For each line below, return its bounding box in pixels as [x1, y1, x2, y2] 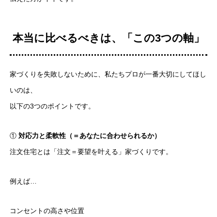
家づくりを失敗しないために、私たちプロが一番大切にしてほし [10, 70, 206, 78]
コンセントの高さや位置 [10, 207, 84, 215]
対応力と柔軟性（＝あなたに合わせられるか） [18, 132, 161, 139]
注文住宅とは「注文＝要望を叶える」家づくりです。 [10, 148, 172, 155]
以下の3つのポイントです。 [10, 102, 95, 110]
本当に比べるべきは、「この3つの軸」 [13, 32, 204, 45]
